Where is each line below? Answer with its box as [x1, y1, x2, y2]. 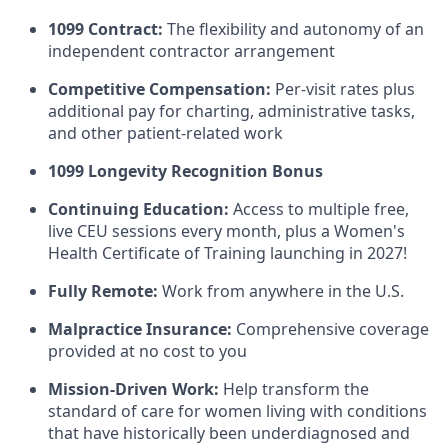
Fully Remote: [48, 280, 158, 302]
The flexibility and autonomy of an [167, 18, 424, 40]
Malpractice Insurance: [48, 318, 232, 340]
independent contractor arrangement [48, 40, 335, 62]
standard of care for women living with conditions [48, 400, 427, 422]
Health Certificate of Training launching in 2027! [48, 242, 407, 264]
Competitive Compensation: [48, 78, 275, 100]
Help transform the [219, 378, 369, 400]
